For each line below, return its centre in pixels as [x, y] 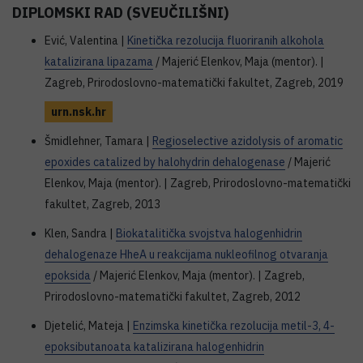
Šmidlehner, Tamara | [98, 141]
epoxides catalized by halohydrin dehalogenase [165, 162]
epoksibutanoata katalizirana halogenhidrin [154, 347]
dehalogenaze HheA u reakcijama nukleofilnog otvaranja [186, 254]
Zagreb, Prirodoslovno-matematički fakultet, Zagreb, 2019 [194, 83]
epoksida [68, 275]
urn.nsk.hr [79, 112]
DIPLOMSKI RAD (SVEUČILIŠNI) [120, 13]
